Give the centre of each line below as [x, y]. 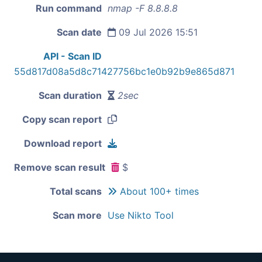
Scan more [77, 215]
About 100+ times [158, 191]
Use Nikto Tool [141, 215]
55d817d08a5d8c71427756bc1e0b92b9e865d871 [124, 71]
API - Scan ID [73, 56]
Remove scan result [60, 167]
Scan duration [70, 95]
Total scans [76, 191]
